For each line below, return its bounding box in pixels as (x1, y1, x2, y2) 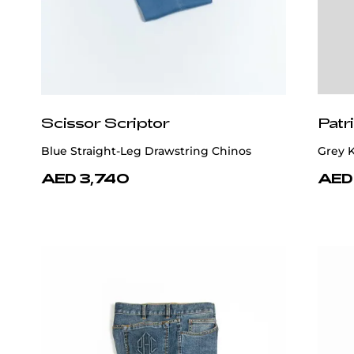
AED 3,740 (41, 170, 130, 186)
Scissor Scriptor (41, 114, 170, 132)
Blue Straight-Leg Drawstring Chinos (41, 144, 251, 159)
